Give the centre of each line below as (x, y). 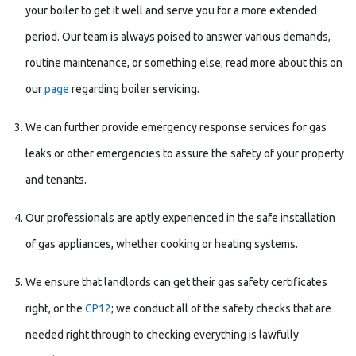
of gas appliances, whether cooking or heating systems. (162, 244)
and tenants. (56, 180)
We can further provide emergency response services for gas (176, 127)
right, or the (55, 308)
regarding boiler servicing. (134, 89)
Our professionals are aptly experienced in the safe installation (180, 218)
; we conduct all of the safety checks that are (221, 308)
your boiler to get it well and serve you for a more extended (171, 10)
